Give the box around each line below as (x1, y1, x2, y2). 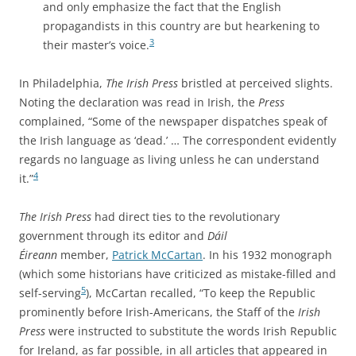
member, (57, 247, 112, 263)
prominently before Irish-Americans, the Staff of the (19, 304, 298, 320)
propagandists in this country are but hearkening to (43, 18, 319, 34)
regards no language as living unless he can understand (19, 152, 319, 168)
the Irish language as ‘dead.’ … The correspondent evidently (19, 133, 336, 149)
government (19, 228, 87, 244)
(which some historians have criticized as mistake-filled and (19, 266, 336, 282)
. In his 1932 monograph (203, 247, 332, 263)
